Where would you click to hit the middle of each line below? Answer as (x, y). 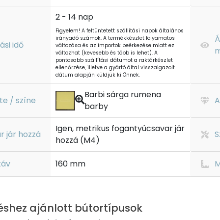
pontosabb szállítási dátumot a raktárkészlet (114, 60)
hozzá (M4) (78, 140)
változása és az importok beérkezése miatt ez (115, 45)
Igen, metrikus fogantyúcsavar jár (120, 128)
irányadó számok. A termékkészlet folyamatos (115, 38)
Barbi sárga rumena (123, 95)
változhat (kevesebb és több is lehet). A (107, 53)
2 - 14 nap (74, 17)
